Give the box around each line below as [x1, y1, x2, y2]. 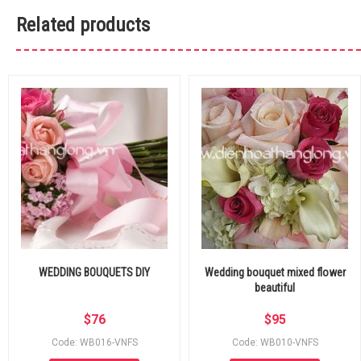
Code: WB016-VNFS [51, 336, 138, 348]
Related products [16, 13, 150, 36]
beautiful [255, 280, 295, 294]
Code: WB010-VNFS [231, 336, 318, 348]
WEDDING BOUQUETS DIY [39, 265, 150, 279]
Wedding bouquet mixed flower [204, 265, 346, 279]
